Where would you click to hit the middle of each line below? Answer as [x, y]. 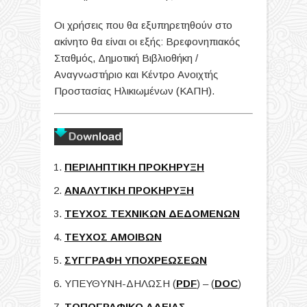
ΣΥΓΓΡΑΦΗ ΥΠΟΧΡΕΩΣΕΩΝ [136, 260]
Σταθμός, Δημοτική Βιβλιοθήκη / [126, 58]
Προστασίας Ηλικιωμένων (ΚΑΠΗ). [134, 90]
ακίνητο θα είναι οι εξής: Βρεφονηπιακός [147, 41]
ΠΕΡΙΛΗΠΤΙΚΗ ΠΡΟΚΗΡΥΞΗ [134, 167]
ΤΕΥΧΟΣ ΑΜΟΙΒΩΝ [113, 236]
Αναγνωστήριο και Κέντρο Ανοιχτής [136, 74]
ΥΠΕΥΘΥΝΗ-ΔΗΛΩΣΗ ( [120, 283]
